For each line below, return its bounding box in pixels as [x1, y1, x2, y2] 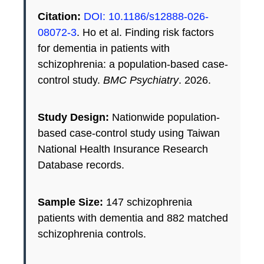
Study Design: [38, 111, 109, 123]
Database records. [38, 159, 124, 171]
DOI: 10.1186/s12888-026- [84, 10, 209, 22]
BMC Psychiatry [103, 74, 179, 86]
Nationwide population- [109, 111, 220, 123]
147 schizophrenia [103, 196, 192, 208]
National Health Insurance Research [38, 143, 208, 155]
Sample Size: [38, 196, 103, 208]
